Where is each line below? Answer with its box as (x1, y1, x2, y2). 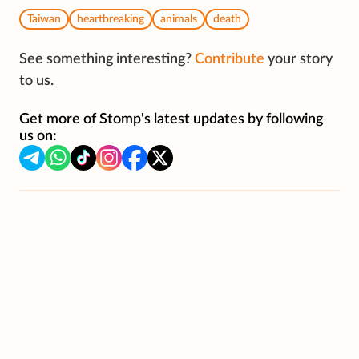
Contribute (195, 52, 264, 67)
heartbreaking (77, 14, 144, 26)
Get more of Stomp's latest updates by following (19, 112, 323, 127)
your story (268, 52, 333, 67)
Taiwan (27, 14, 61, 26)
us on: (19, 129, 57, 144)
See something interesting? (19, 52, 192, 67)
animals (160, 14, 197, 26)
